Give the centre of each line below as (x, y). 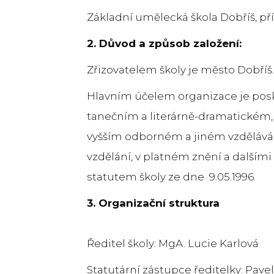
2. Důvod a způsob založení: (164, 43)
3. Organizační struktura (153, 203)
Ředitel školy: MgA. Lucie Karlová (173, 243)
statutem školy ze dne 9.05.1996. (171, 176)
